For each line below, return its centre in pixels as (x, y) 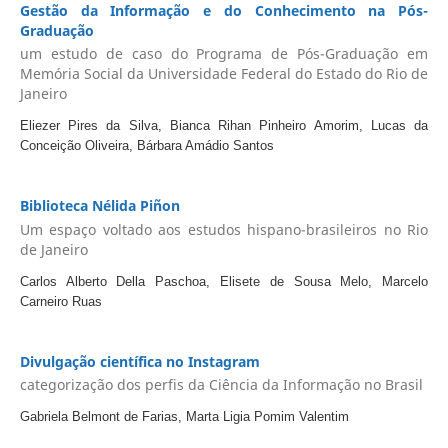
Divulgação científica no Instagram (139, 361)
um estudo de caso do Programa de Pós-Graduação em (224, 54)
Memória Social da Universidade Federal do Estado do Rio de (224, 74)
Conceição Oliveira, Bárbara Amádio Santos (146, 146)
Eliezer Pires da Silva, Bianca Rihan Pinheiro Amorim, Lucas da (224, 126)
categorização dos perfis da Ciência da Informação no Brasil (221, 385)
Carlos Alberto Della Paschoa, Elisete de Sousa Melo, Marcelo (224, 281)
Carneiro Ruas (60, 301)
